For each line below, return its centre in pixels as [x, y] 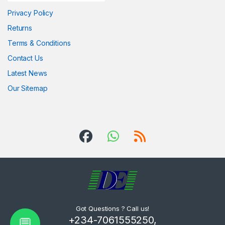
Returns [20, 28]
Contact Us [25, 58]
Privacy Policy [31, 13]
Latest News [27, 73]
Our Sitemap [28, 88]
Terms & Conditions [39, 43]
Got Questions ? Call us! [113, 208]
